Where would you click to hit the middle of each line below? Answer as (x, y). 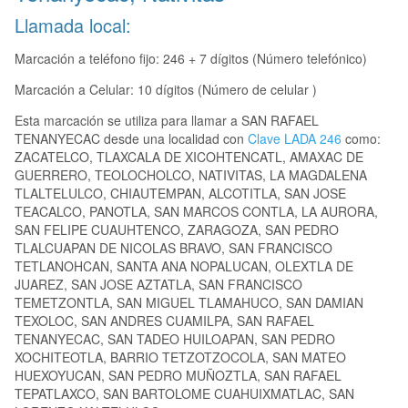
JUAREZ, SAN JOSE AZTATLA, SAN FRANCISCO (158, 285)
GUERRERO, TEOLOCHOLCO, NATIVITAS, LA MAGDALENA (191, 175)
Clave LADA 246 (295, 139)
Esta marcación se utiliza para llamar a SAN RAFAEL (167, 121)
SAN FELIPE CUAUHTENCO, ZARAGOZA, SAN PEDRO (177, 230)
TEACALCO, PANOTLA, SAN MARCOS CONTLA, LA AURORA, (196, 212)
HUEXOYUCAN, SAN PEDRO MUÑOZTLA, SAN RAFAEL (178, 376)
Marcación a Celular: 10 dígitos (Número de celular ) (166, 90)
